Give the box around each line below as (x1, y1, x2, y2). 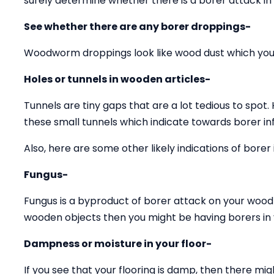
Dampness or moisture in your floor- (24, 237, 212, 251)
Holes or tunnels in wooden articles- (24, 72, 210, 86)
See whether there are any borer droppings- (24, 20, 251, 34)
